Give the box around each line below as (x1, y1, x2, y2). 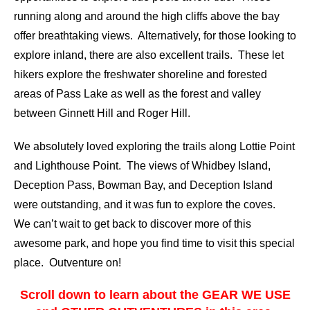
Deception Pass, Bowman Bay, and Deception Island (14, 179, 273, 191)
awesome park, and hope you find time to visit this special (14, 237, 295, 249)
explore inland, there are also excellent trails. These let (14, 48, 284, 61)
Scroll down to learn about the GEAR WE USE (19, 287, 291, 302)
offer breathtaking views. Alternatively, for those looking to (14, 29, 296, 42)
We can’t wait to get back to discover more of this (14, 217, 251, 230)
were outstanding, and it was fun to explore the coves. (14, 198, 278, 210)
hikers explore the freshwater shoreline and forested (14, 68, 267, 80)
